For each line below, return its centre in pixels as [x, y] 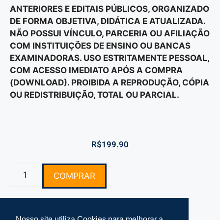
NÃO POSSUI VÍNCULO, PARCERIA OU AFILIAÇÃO [110, 34]
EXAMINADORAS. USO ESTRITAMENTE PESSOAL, [110, 58]
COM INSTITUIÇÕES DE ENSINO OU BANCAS [100, 46]
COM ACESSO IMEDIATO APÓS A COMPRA [96, 70]
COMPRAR [74, 176]
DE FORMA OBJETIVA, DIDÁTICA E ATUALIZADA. [108, 21]
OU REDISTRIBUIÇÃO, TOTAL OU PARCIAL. [95, 95]
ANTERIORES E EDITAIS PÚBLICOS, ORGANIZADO [110, 9]
